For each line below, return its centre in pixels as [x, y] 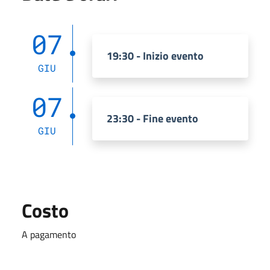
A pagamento [49, 234]
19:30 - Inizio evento [155, 55]
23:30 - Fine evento [152, 118]
